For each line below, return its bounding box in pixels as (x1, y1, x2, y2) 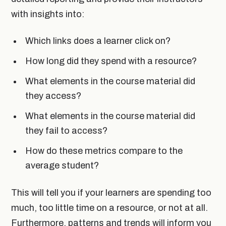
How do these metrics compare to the (25, 145, 183, 156)
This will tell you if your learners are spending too (11, 187, 211, 198)
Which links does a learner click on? (25, 35, 171, 46)
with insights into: (11, 9, 84, 19)
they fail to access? (25, 125, 107, 136)
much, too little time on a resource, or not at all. (11, 202, 208, 213)
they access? (25, 90, 81, 101)
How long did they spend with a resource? (25, 55, 197, 66)
